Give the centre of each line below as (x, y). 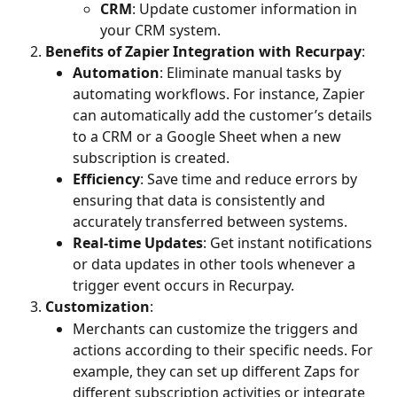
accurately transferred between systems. (210, 222)
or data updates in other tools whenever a (216, 265)
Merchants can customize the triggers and (217, 328)
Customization (97, 307)
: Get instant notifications (289, 243)
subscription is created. (151, 158)
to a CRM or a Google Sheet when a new (209, 137)
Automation (116, 73)
